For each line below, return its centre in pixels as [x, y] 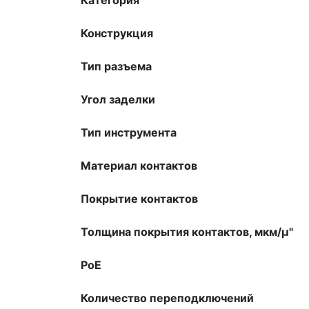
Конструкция [117, 33]
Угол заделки [118, 99]
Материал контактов [139, 165]
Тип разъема [116, 66]
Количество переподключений [167, 298]
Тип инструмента [129, 132]
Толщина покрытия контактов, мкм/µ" [187, 231]
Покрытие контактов [139, 198]
